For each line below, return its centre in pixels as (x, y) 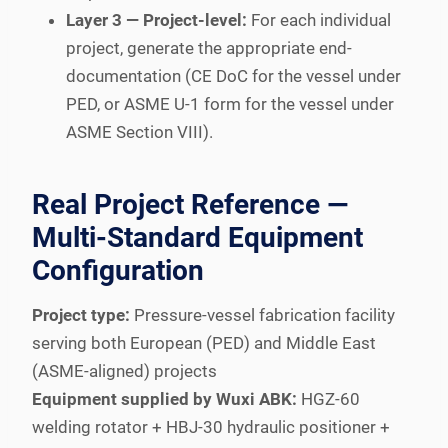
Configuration (118, 270)
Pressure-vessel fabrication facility (262, 314)
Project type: (81, 314)
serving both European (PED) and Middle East (204, 342)
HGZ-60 (328, 398)
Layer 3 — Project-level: (156, 19)
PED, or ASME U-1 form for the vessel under (230, 103)
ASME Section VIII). (139, 131)
